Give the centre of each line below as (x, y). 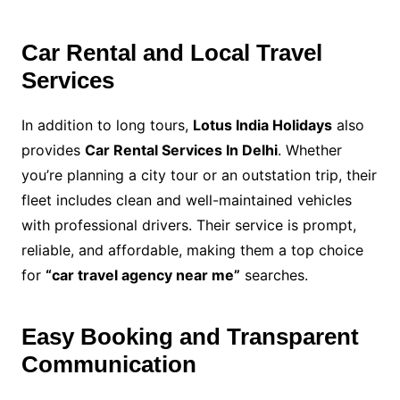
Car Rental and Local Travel (171, 52)
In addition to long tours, (107, 125)
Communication (108, 364)
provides (53, 150)
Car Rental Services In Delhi (181, 150)
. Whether (309, 150)
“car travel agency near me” (142, 275)
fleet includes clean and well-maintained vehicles (186, 200)
